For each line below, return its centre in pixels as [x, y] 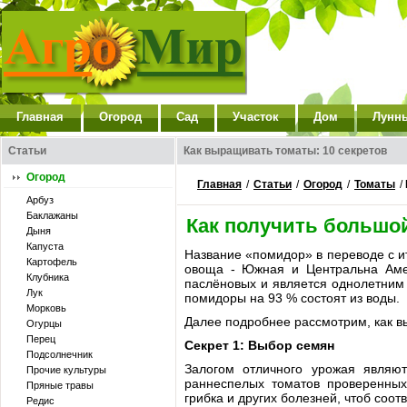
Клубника [48, 277]
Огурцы [44, 323]
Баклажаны [52, 215]
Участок [256, 117]
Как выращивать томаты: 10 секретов [285, 151]
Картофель [52, 262]
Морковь [46, 308]
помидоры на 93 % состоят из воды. [292, 298]
